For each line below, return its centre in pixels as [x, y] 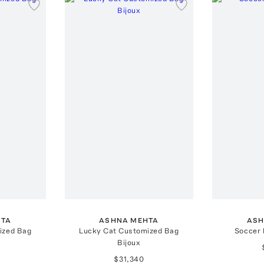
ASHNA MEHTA [129, 220]
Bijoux [129, 242]
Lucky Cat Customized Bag [129, 230]
